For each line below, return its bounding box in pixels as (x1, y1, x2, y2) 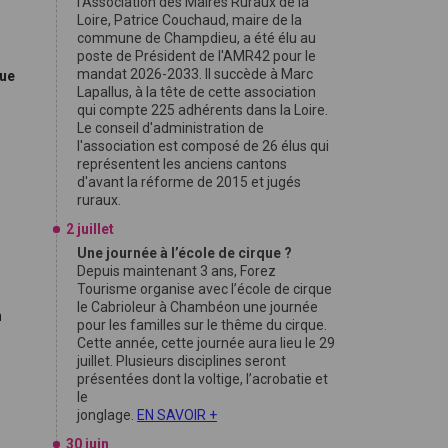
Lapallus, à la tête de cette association (77, 84, 316, 100)
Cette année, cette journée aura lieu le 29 (77, 335, 335, 351)
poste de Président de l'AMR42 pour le (77, 48, 316, 64)
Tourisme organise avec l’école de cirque (77, 281, 332, 297)
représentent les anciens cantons (77, 156, 287, 172)
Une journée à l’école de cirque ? (77, 245, 292, 261)
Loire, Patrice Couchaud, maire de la (77, 12, 302, 28)
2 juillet (66, 221, 114, 237)
